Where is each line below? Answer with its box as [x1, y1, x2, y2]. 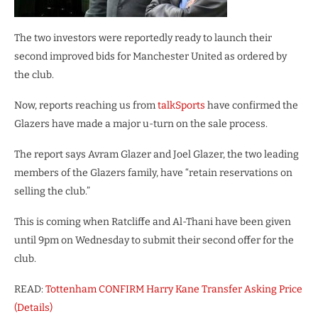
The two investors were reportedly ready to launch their [14, 31, 272, 44]
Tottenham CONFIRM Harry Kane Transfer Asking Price [45, 283, 302, 295]
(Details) [14, 301, 53, 314]
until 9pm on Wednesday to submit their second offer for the [14, 234, 294, 246]
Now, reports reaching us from [14, 99, 158, 111]
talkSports [158, 99, 205, 111]
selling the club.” [14, 185, 90, 197]
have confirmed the [205, 99, 298, 111]
